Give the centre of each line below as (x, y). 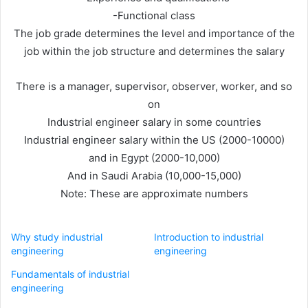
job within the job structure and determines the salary (154, 51)
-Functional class (154, 15)
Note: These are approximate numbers (154, 193)
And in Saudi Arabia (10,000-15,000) (154, 175)
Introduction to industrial (209, 236)
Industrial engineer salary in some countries (154, 122)
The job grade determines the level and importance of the (154, 33)
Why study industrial (57, 236)
